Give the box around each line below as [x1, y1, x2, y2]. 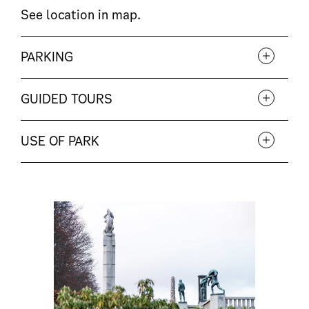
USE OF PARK [21, 132, 99, 150]
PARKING [21, 48, 73, 66]
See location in [21, 6, 112, 23]
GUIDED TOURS [21, 90, 112, 108]
